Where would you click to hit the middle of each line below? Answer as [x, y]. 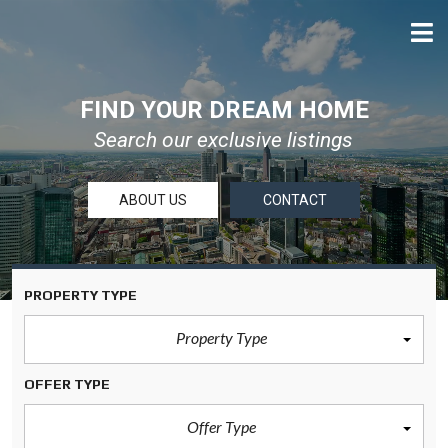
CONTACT [295, 200]
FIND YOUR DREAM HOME [224, 110]
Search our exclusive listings [223, 140]
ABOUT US [153, 200]
